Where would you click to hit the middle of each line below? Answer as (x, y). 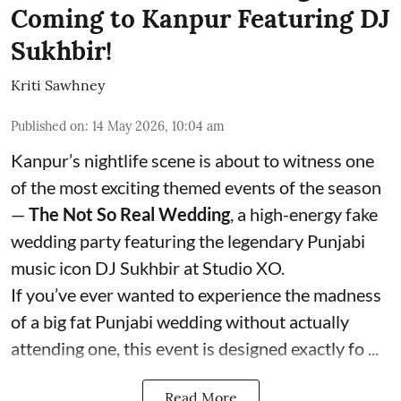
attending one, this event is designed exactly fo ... (195, 348)
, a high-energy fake (304, 213)
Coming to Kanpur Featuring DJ (200, 18)
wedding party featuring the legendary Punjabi (188, 240)
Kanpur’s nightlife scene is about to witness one (192, 160)
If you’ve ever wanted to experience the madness (196, 294)
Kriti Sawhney (58, 85)
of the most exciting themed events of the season (196, 187)
